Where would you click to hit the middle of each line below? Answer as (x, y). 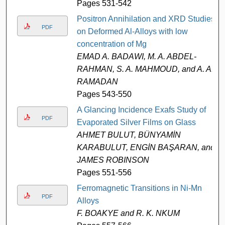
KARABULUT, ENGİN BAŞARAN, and (146, 147)
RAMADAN (97, 81)
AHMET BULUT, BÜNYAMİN (129, 135)
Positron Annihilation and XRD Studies (146, 19)
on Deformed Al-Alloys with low (132, 31)
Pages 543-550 (104, 94)
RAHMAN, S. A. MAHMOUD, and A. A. (145, 69)
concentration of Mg (111, 44)
